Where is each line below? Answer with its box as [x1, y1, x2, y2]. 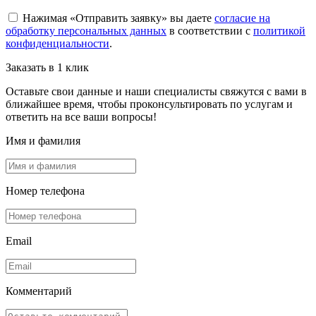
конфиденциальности [6, 37, 109, 49]
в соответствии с [166, 24, 253, 37]
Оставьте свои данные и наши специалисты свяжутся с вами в [6, 85, 307, 97]
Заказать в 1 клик [6, 61, 89, 73]
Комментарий [6, 284, 72, 297]
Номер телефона [6, 184, 85, 197]
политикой [253, 24, 305, 37]
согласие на [214, 11, 270, 24]
